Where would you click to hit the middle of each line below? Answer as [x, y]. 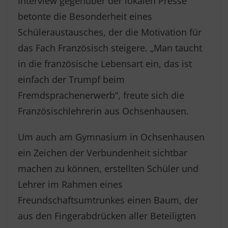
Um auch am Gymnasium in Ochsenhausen [111, 137]
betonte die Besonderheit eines [85, 16]
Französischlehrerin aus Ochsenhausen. [103, 111]
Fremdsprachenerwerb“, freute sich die [101, 95]
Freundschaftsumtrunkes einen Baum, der [108, 200]
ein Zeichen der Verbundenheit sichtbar [103, 153]
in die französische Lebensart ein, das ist [105, 64]
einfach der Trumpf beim [71, 79]
